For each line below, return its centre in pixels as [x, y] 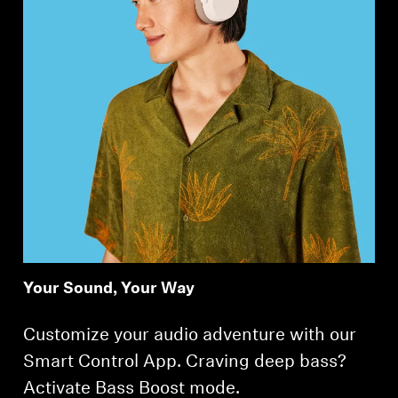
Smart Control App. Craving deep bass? [185, 362]
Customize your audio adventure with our [190, 335]
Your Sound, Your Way [109, 289]
